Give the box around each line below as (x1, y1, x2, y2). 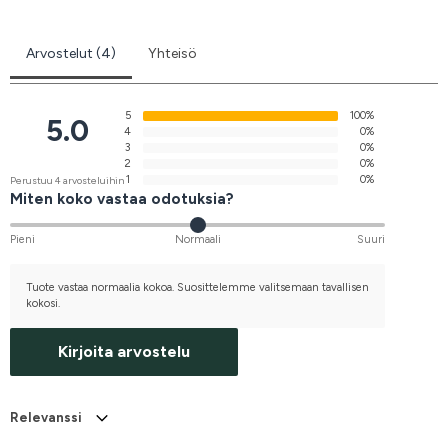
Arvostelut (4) (26, 45, 116, 63)
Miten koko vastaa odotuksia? (10, 190, 234, 209)
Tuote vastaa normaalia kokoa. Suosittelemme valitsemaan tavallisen (26, 281, 369, 295)
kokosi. (26, 297, 60, 311)
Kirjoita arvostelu (58, 342, 190, 362)
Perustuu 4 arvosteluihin (10, 174, 124, 188)
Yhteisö (148, 45, 197, 63)
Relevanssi (10, 410, 82, 426)
